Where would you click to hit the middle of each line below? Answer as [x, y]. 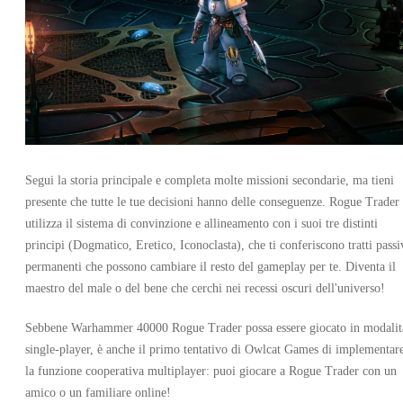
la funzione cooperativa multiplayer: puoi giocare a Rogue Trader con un [211, 371]
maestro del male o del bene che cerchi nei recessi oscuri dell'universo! [205, 288]
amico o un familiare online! [98, 392]
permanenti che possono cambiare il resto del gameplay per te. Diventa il [210, 266]
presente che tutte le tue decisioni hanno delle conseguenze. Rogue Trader [212, 201]
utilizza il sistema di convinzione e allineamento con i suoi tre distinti [201, 223]
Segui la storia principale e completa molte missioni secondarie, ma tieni [210, 180]
